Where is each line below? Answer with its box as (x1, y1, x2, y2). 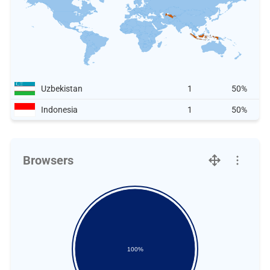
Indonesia (40, 105, 78, 115)
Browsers (22, 153, 74, 168)
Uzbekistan (40, 84, 83, 93)
